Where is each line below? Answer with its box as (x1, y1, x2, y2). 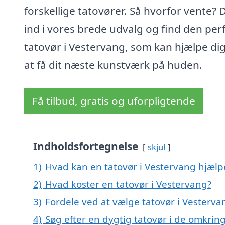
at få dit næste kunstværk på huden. (24, 58, 202, 72)
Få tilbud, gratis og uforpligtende (32, 94, 195, 108)
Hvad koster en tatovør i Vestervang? (45, 178, 211, 191)
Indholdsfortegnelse (33, 139, 138, 154)
